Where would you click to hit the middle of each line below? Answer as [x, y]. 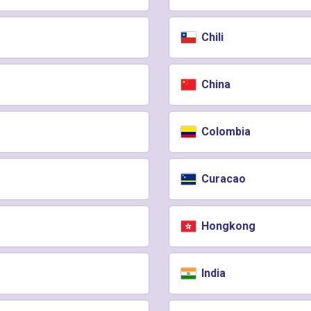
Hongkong [227, 226]
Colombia [225, 132]
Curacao [222, 179]
